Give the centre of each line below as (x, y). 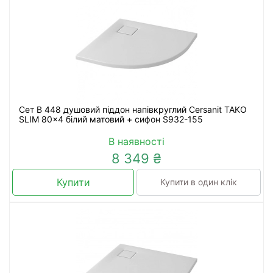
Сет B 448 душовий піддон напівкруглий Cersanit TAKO (133, 109)
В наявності (136, 141)
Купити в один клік (199, 182)
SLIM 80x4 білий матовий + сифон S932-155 (111, 119)
